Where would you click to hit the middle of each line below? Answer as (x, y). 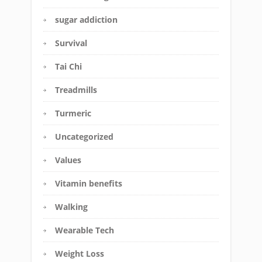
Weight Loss (80, 254)
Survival (71, 43)
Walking (71, 207)
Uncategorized (84, 137)
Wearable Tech (85, 230)
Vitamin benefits (89, 184)
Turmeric (73, 113)
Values (68, 160)
